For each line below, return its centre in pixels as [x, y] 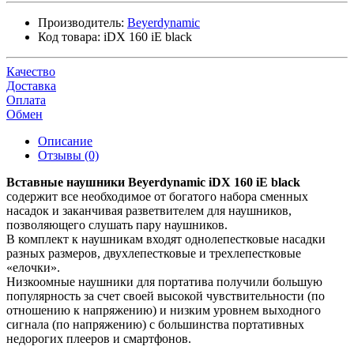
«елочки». [35, 267]
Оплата [26, 100]
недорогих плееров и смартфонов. [99, 338]
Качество [31, 71]
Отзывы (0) [68, 155]
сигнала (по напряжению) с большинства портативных [155, 324]
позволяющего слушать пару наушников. [119, 224]
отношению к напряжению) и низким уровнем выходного [164, 310]
